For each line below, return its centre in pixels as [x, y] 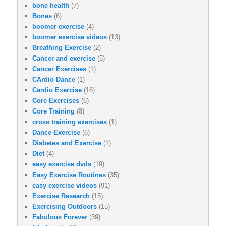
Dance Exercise [56, 132]
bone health [51, 5]
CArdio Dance [54, 79]
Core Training [53, 111]
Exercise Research [61, 196]
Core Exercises [56, 100]
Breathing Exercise [62, 47]
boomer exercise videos [70, 37]
